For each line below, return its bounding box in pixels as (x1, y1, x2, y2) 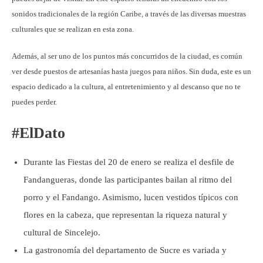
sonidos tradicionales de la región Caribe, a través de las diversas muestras (12, 9, 246, 18)
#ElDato (12, 124, 65, 141)
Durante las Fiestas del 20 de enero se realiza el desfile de (23, 157, 234, 167)
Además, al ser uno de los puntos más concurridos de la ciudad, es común (12, 51, 242, 60)
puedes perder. (12, 97, 59, 106)
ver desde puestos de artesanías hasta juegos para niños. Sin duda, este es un (12, 66, 251, 76)
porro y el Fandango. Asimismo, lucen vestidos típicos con (23, 192, 238, 202)
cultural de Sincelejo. (23, 227, 103, 237)
